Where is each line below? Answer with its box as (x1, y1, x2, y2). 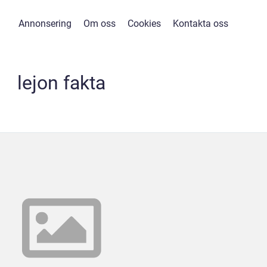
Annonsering (18, 18, 72, 29)
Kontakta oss (173, 18, 228, 29)
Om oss (83, 18, 116, 29)
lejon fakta (17, 72, 105, 94)
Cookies (128, 18, 161, 29)
